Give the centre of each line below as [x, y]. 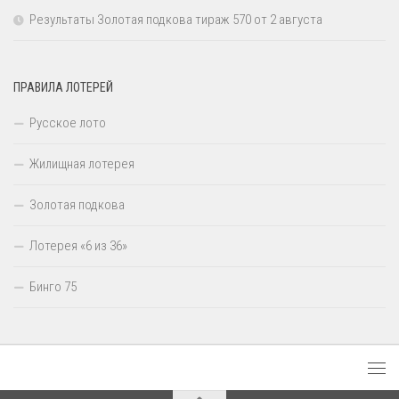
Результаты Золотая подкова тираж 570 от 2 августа [176, 19]
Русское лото [68, 122]
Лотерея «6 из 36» [78, 245]
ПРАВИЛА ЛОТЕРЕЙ [63, 87]
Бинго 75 [53, 286]
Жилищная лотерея [82, 163]
